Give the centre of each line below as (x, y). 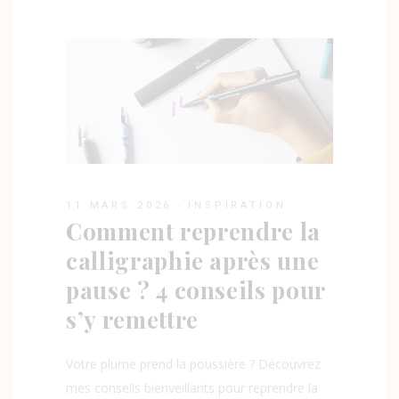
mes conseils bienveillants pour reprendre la (192, 388)
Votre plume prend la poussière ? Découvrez (193, 364)
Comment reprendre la (193, 232)
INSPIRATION (237, 206)
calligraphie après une (193, 261)
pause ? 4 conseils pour (195, 290)
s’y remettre (132, 320)
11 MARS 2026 (119, 206)
